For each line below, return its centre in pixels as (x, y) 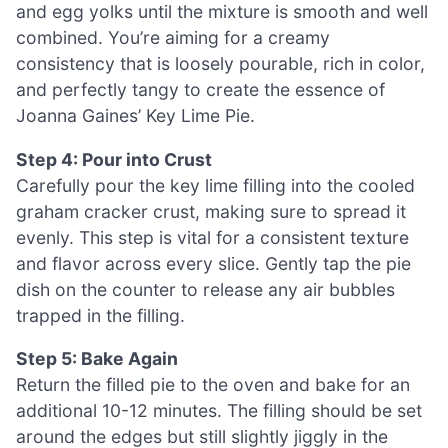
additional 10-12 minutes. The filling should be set (219, 411)
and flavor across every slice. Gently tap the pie (213, 263)
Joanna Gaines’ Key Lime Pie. (135, 116)
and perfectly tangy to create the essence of (200, 90)
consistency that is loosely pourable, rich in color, (220, 64)
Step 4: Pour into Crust (114, 159)
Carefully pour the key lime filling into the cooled (215, 185)
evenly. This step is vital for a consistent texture (212, 237)
